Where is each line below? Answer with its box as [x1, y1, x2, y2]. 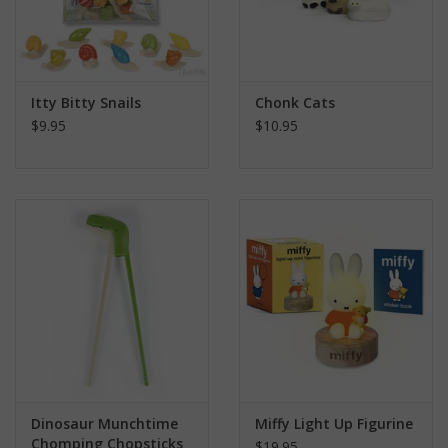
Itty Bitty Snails [31, 93, 141, 113]
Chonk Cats [255, 93, 335, 113]
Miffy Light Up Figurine [255, 414, 413, 434]
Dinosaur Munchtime [31, 414, 178, 434]
